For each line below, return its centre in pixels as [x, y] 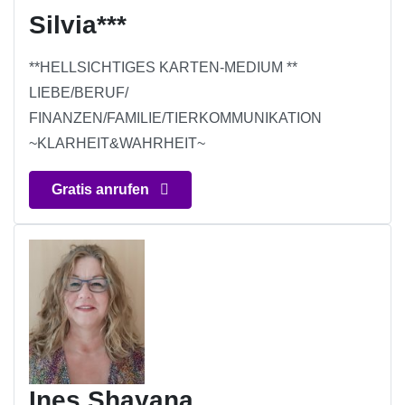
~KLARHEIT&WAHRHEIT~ [117, 144]
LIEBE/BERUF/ [79, 93]
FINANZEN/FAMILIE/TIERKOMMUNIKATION [175, 118]
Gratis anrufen [102, 190]
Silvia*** [78, 25]
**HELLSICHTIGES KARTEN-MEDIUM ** [163, 68]
